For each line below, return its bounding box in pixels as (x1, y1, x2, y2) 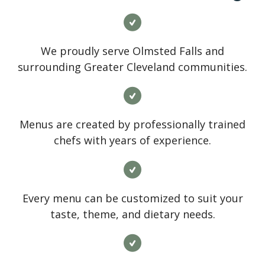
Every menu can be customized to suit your (22, 190, 243, 205)
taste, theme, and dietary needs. (50, 206, 215, 221)
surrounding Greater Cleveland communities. (18, 60, 247, 75)
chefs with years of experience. (54, 133, 211, 148)
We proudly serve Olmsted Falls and (41, 44, 224, 59)
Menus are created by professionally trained (20, 117, 245, 132)
